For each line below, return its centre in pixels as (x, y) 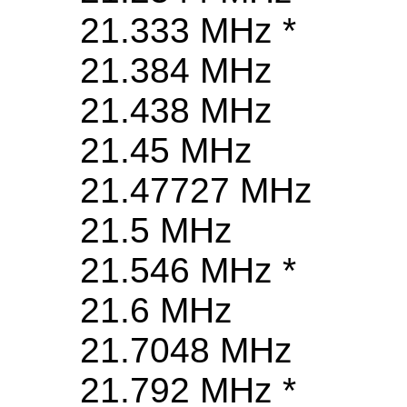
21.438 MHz (176, 111)
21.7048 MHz (186, 351)
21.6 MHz (156, 311)
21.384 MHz (176, 71)
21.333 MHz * (188, 31)
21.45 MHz (166, 151)
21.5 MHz (156, 231)
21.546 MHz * (188, 271)
